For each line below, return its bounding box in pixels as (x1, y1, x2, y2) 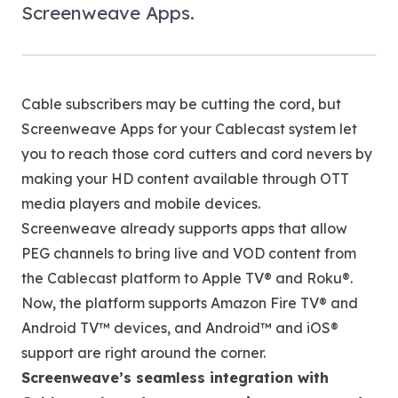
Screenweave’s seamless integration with (21, 369, 329, 386)
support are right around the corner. (21, 344, 266, 362)
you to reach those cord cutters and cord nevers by (21, 145, 372, 163)
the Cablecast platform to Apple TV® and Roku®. (21, 269, 353, 287)
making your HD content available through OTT (21, 170, 349, 187)
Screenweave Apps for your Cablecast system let (21, 120, 357, 138)
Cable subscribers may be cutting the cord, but (21, 95, 341, 113)
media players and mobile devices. (21, 195, 260, 212)
